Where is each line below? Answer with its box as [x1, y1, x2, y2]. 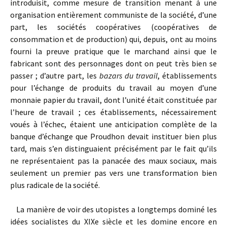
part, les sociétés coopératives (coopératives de [10, 22, 217, 32]
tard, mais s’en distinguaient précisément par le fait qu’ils [10, 143, 217, 154]
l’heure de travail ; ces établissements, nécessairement [10, 107, 217, 117]
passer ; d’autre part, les [10, 70, 99, 81]
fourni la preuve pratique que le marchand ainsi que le [10, 46, 217, 56]
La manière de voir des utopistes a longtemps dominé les [10, 204, 217, 214]
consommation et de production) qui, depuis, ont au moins [10, 34, 217, 44]
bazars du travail [99, 70, 158, 81]
